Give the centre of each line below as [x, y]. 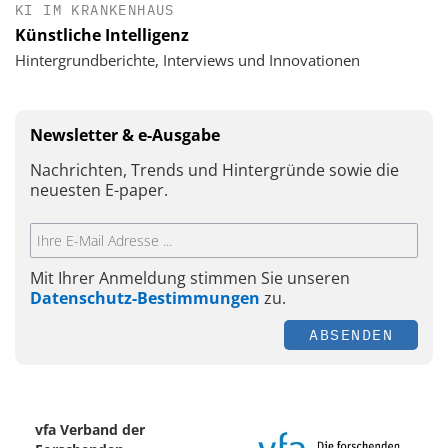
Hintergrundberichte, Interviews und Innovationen [187, 59]
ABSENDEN [351, 335]
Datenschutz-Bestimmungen [145, 297]
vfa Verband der [90, 430]
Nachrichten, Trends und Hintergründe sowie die [214, 169]
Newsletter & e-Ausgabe [125, 134]
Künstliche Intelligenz [102, 34]
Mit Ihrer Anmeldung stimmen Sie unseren [190, 277]
